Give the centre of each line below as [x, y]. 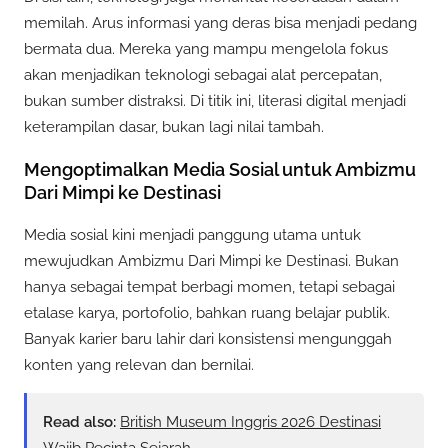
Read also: [79, 421]
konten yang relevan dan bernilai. [139, 364]
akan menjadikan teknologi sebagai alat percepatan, [203, 74]
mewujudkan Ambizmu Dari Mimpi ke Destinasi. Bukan [211, 260]
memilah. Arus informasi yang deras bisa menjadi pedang [220, 22]
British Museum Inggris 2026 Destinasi [250, 421]
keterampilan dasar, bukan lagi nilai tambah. [174, 126]
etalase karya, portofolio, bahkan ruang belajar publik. [207, 312]
